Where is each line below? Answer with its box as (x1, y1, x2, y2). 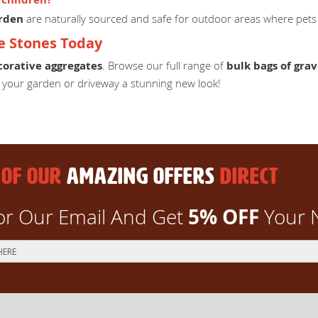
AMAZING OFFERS (61, 164, 220, 189)
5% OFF (187, 203, 259, 231)
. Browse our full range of (102, 58, 226, 73)
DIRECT (219, 164, 278, 189)
